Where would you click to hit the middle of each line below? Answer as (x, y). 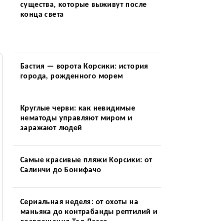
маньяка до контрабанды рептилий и (89, 212)
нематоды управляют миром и (76, 118)
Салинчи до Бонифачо (61, 170)
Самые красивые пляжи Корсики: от (86, 160)
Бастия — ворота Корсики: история (84, 67)
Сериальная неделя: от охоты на (79, 202)
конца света (42, 15)
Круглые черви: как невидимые (78, 109)
